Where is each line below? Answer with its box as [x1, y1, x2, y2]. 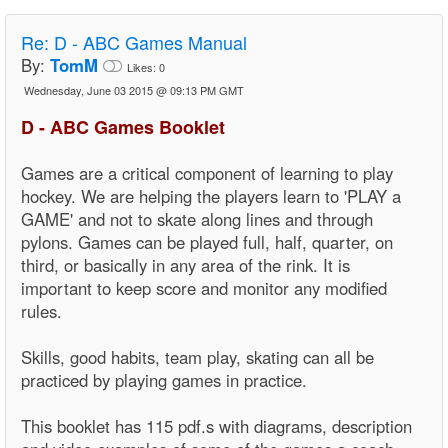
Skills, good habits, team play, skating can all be [21, 344, 374, 369]
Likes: [127, 58, 159, 75]
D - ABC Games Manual [54, 28, 247, 55]
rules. [21, 298, 62, 323]
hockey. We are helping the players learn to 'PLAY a [21, 183, 401, 208]
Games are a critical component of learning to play [21, 160, 393, 185]
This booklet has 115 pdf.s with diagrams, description [21, 413, 412, 438]
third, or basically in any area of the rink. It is [21, 252, 350, 277]
